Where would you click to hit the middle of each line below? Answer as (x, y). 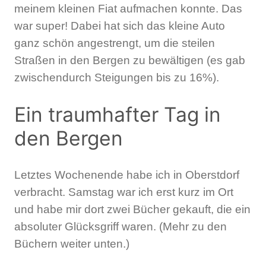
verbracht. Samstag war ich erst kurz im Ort (124, 192)
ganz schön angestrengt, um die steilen (115, 43)
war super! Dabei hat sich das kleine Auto (120, 26)
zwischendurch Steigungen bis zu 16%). (117, 77)
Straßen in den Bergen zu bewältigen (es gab (130, 60)
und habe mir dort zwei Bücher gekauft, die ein (132, 210)
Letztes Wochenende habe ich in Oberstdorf (127, 175)
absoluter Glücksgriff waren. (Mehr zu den (121, 227)
